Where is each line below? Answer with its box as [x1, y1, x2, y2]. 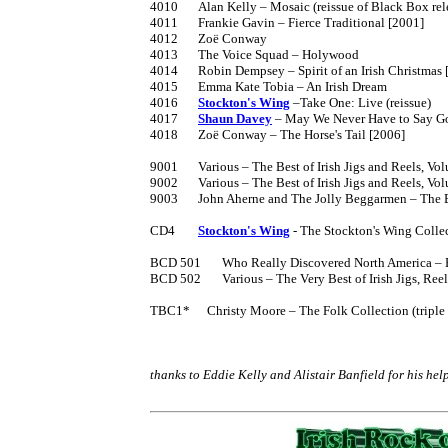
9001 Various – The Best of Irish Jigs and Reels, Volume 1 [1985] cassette [150, 158, 178, 174]
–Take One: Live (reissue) [290, 94, 431, 110]
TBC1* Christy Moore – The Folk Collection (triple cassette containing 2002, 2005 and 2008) [150, 302, 190, 318]
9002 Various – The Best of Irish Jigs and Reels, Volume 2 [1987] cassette [150, 174, 178, 190]
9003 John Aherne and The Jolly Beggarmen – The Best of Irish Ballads [150, 190, 178, 206]
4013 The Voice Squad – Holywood [150, 46, 178, 62]
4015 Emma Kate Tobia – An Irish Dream [150, 78, 178, 94]
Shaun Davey [198, 110, 272, 126]
